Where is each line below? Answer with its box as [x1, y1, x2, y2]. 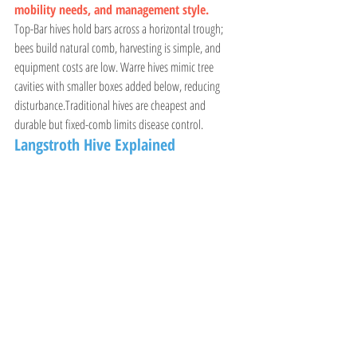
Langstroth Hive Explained [14, 134, 175, 156]
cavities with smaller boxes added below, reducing [14, 77, 222, 96]
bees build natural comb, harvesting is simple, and [14, 39, 223, 57]
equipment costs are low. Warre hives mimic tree [14, 58, 216, 76]
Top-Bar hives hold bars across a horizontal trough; [14, 20, 226, 38]
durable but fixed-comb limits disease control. [14, 116, 203, 134]
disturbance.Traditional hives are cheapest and [14, 96, 208, 115]
